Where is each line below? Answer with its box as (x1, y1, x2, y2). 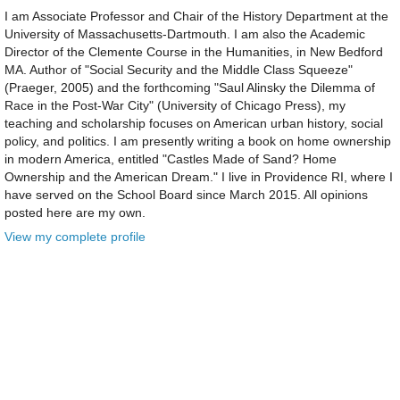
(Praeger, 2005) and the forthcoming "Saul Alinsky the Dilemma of (4, 79, 375, 95)
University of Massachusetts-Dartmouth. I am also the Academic (4, 26, 365, 41)
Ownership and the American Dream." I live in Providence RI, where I (4, 169, 393, 184)
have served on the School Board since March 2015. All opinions (4, 187, 368, 202)
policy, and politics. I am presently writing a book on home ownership (4, 133, 391, 148)
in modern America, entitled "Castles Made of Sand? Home (4, 151, 337, 166)
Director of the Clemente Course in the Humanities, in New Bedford (4, 44, 383, 59)
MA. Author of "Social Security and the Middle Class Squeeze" (4, 62, 353, 77)
